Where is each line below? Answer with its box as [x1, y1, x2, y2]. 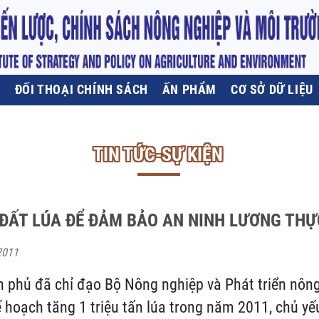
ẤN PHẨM [162, 82, 217, 97]
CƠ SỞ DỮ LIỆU [231, 82, 313, 97]
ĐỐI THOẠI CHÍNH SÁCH [14, 82, 148, 97]
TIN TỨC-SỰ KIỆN [93, 144, 223, 165]
